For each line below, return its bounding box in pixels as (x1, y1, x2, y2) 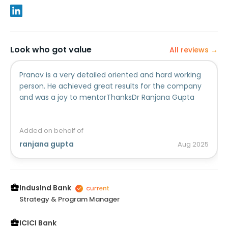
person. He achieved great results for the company (19, 81, 202, 92)
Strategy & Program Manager (19, 194, 120, 205)
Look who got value (10, 44, 92, 56)
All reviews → (169, 45, 218, 55)
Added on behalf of (19, 126, 83, 136)
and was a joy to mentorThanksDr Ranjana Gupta (19, 92, 194, 103)
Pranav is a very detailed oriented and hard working (19, 70, 201, 80)
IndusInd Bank (19, 183, 71, 193)
